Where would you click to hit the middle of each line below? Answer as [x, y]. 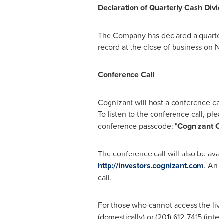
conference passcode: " [137, 126]
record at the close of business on [156, 47]
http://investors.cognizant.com [151, 165]
